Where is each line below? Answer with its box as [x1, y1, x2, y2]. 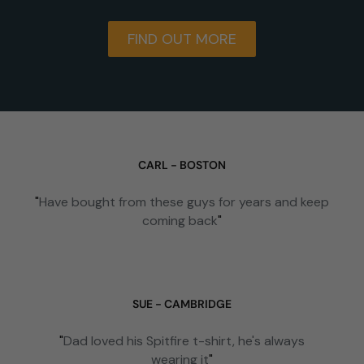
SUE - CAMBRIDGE [132, 297, 232, 312]
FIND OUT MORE [128, 29, 236, 50]
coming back [142, 212, 218, 230]
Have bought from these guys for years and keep [39, 193, 329, 211]
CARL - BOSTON [138, 158, 226, 173]
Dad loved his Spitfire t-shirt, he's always [63, 332, 305, 350]
